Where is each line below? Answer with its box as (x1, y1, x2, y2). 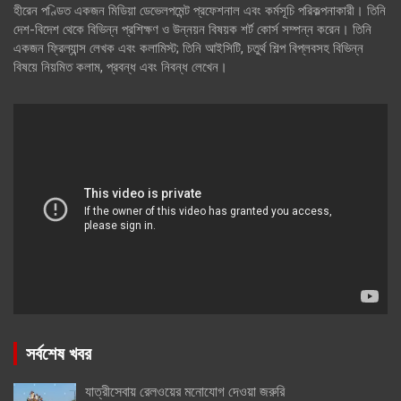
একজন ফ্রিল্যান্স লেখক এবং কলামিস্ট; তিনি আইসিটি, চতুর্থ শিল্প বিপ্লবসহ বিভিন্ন (13, 40, 363, 57)
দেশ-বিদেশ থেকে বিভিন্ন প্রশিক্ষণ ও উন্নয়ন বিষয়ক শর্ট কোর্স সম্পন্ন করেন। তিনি (13, 21, 371, 38)
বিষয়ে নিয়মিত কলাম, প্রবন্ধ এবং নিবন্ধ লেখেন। (13, 59, 227, 76)
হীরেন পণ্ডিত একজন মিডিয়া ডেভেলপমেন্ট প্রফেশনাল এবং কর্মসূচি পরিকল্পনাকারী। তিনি (13, 3, 386, 20)
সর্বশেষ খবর (26, 340, 91, 365)
